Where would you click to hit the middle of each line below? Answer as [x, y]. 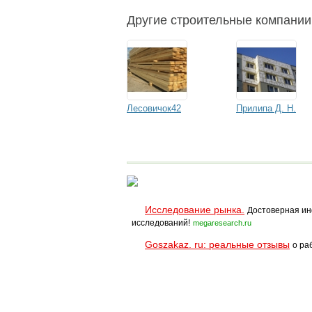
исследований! [161, 223]
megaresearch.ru [222, 223]
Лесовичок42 [154, 108]
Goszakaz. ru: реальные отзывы [217, 244]
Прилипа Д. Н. [266, 108]
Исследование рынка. [195, 210]
